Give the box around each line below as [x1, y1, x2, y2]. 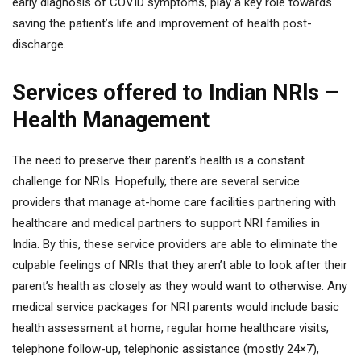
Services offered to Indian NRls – [12, 80, 338, 106]
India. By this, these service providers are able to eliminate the [12, 237, 338, 251]
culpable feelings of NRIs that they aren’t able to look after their [12, 258, 347, 272]
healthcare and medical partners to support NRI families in [12, 216, 320, 230]
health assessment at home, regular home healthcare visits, [12, 321, 329, 335]
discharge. [12, 37, 66, 52]
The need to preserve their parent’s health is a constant [12, 153, 305, 168]
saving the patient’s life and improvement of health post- [12, 16, 312, 31]
